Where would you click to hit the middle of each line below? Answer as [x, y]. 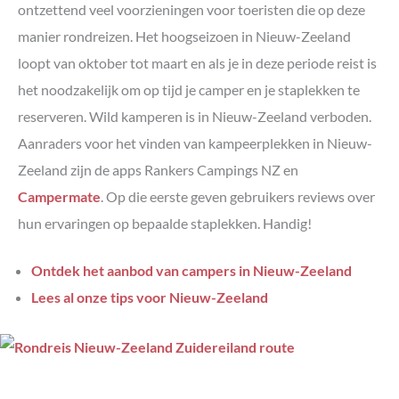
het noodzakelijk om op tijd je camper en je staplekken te [189, 89]
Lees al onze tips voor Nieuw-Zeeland [150, 297]
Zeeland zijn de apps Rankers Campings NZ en [158, 169]
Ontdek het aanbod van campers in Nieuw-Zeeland [191, 271]
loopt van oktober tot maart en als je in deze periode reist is [197, 62]
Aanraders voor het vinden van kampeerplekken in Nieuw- [195, 142]
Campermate [59, 196]
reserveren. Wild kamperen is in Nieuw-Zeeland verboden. [195, 116]
